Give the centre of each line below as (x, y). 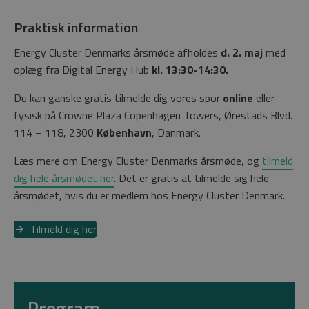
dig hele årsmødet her (64, 178)
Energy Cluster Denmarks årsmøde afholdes (117, 52)
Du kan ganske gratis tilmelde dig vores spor (118, 98)
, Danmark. (176, 132)
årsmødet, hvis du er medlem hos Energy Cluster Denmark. (149, 195)
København (124, 132)
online (238, 98)
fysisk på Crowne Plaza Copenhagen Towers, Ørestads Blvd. (153, 115)
